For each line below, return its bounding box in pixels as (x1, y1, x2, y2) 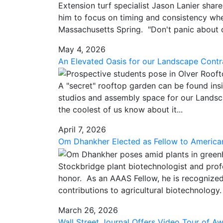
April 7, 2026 (58, 124, 106, 135)
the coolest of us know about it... (58, 105, 183, 115)
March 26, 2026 (58, 205, 118, 216)
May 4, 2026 (58, 44, 106, 54)
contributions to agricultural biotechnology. (58, 185, 222, 196)
